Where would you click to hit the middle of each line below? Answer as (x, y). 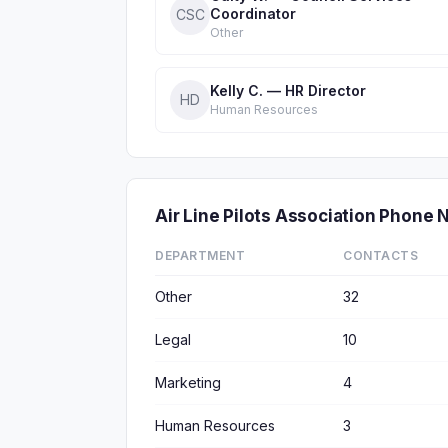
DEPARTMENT (200, 255)
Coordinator (253, 13)
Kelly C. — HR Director (288, 90)
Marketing (188, 382)
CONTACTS (380, 255)
